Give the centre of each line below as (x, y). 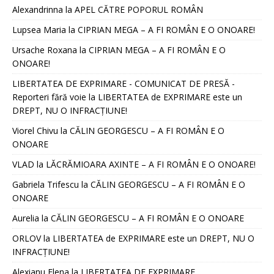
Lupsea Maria (39, 29)
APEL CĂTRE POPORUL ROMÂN (139, 9)
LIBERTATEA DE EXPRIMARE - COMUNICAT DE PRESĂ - (124, 83)
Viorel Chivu (35, 130)
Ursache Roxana (45, 50)
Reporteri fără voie (49, 97)
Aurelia (26, 218)
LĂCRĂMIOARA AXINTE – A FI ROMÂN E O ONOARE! (151, 164)
